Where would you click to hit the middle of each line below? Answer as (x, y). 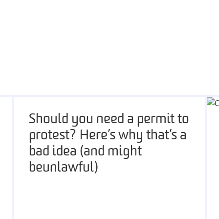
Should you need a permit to (109, 120)
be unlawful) (63, 168)
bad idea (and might (85, 152)
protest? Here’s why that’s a (108, 136)
